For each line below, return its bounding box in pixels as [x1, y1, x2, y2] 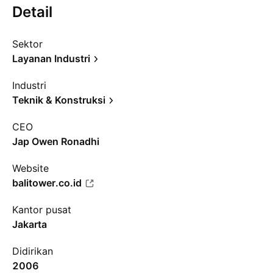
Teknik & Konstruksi [12, 94, 105, 106]
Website [12, 162, 49, 174]
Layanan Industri [12, 52, 90, 65]
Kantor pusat [12, 204, 71, 216]
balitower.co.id [12, 177, 82, 189]
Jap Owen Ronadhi [12, 135, 99, 147]
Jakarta [12, 218, 47, 230]
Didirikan [12, 245, 53, 257]
